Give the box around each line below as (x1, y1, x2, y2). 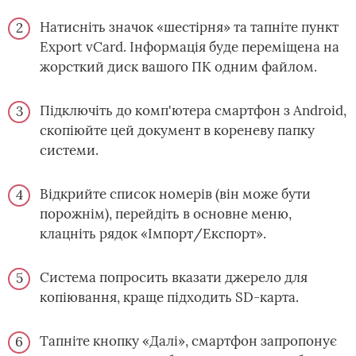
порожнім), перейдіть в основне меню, (40, 205, 292, 223)
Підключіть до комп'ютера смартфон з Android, (40, 102, 346, 120)
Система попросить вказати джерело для (40, 269, 308, 287)
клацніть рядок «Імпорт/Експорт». (40, 225, 266, 243)
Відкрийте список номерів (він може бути (40, 185, 311, 203)
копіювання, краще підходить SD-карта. (40, 288, 299, 307)
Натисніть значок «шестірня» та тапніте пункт (40, 18, 339, 37)
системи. (40, 141, 99, 160)
